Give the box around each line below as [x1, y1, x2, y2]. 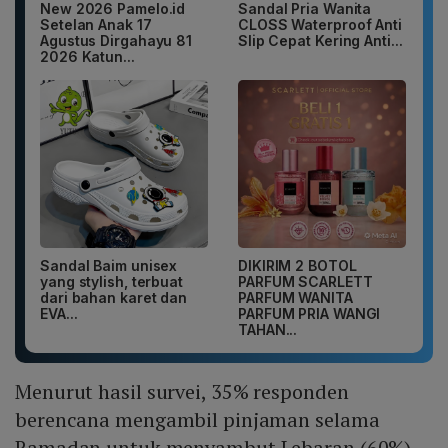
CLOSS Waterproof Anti [238, 16, 402, 34]
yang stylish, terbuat [40, 273, 183, 291]
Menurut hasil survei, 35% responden [15, 378, 349, 406]
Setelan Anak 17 [40, 16, 152, 34]
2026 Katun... [40, 48, 135, 66]
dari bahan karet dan [40, 289, 187, 307]
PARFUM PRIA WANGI [238, 305, 381, 323]
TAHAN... [238, 321, 298, 339]
